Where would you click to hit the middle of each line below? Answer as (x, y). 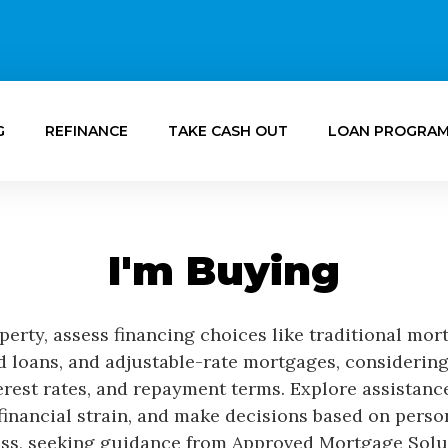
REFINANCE (87, 130)
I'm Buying (224, 270)
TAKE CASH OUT (228, 130)
